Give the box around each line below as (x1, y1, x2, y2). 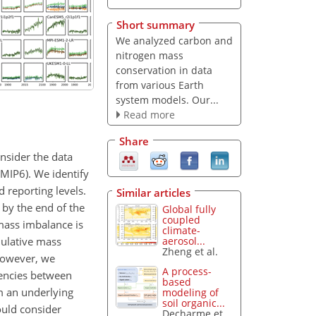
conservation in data (115, 63, 212, 77)
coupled (162, 212, 201, 226)
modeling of (162, 286, 219, 300)
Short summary (116, 17, 195, 32)
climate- (162, 223, 201, 237)
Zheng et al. (162, 244, 219, 258)
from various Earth (115, 78, 204, 92)
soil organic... (162, 296, 226, 310)
